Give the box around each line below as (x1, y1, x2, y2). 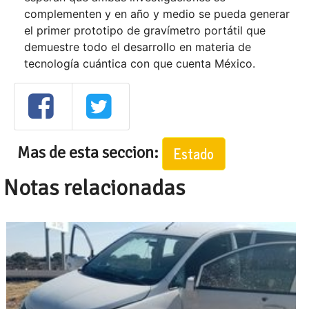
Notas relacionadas (3, 174, 185, 201)
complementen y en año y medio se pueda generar (24, 7, 290, 21)
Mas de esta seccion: (17, 141, 162, 163)
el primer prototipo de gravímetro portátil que (24, 23, 266, 38)
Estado (174, 141, 214, 165)
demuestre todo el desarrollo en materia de (24, 40, 251, 54)
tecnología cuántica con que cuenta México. (24, 57, 255, 71)
